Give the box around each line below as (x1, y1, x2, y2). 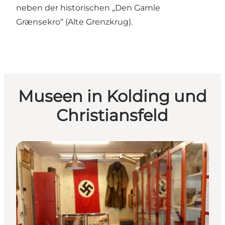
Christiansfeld (56, 105, 169, 125)
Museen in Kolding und (18, 86, 207, 106)
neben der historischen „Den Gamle (16, 3, 160, 13)
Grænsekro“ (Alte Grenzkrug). (16, 17, 133, 27)
